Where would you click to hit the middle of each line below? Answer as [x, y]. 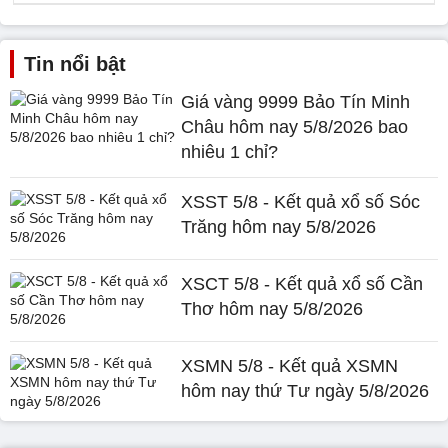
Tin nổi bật [75, 64]
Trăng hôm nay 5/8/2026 [279, 227]
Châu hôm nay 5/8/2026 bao [295, 127]
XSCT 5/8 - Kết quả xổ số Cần [302, 284]
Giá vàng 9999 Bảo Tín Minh [296, 102]
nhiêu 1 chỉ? [230, 152]
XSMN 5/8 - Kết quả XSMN [290, 366]
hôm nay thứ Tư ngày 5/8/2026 [305, 391]
